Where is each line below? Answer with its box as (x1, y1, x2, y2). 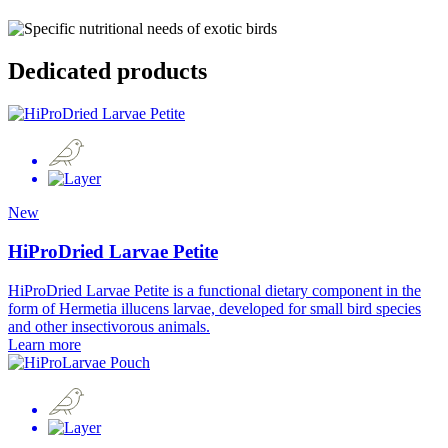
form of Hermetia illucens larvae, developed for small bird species (8, 299, 421, 317)
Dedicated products (8, 58, 207, 85)
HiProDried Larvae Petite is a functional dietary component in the (8, 281, 421, 299)
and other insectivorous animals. (8, 317, 210, 335)
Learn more (8, 335, 81, 353)
